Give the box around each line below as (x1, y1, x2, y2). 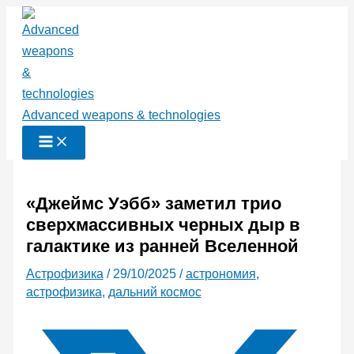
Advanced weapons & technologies (22, 108, 220, 122)
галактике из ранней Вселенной (25, 236, 299, 257)
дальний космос (107, 285, 201, 299)
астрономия (185, 267, 256, 281)
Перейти (6, 9, 56, 23)
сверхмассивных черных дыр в (25, 215, 300, 235)
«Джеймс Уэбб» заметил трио (25, 194, 281, 214)
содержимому (6, 52, 87, 66)
